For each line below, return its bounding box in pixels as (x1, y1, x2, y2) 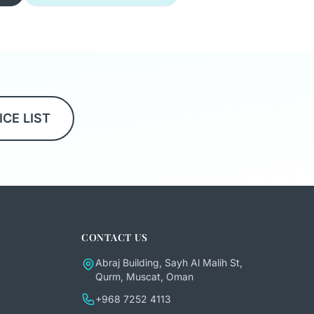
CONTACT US (81, 231, 148, 245)
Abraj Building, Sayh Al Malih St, (95, 257, 243, 269)
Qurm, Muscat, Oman (95, 271, 193, 283)
